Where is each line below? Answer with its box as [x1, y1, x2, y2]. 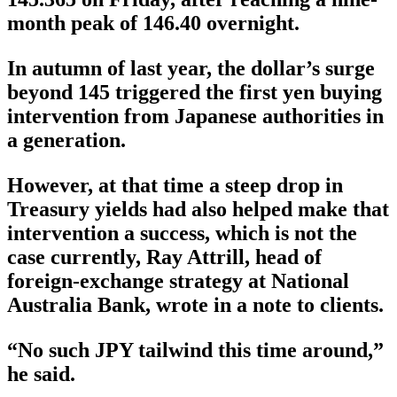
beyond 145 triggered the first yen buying [7, 81, 382, 105]
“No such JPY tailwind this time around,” [7, 339, 384, 362]
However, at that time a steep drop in [7, 174, 343, 198]
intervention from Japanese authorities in [7, 105, 384, 128]
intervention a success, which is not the [7, 222, 357, 245]
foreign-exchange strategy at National [7, 269, 349, 293]
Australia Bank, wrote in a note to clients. [7, 293, 384, 317]
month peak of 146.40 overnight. [7, 12, 300, 35]
